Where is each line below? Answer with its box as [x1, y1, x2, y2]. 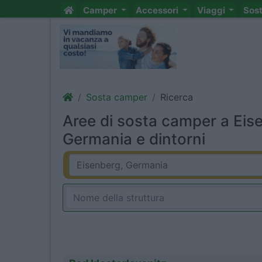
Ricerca [160, 91, 193, 103]
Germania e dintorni [63, 130, 205, 148]
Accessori [135, 5, 180, 16]
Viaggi [196, 5, 227, 16]
